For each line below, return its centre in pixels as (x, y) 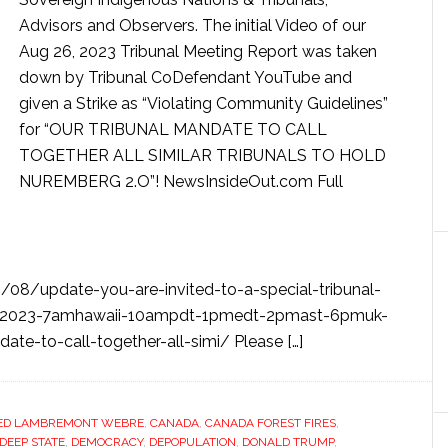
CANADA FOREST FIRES (270, 423)
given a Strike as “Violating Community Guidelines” (203, 103)
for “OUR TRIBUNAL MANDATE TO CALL (173, 129)
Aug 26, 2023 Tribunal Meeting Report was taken (198, 51)
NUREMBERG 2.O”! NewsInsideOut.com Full (181, 181)
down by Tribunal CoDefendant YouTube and (185, 77)
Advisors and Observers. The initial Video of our (192, 25)
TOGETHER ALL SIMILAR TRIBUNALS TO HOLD (202, 155)
